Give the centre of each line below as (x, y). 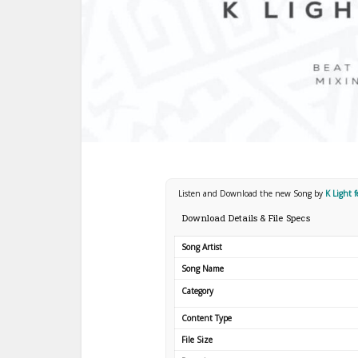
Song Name (203, 269)
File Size (197, 340)
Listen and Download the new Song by (252, 194)
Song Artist (202, 247)
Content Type (207, 318)
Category (197, 291)
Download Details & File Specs (246, 218)
